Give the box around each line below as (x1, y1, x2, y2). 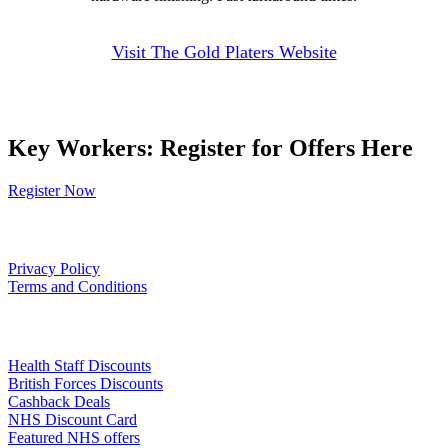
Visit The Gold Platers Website (111, 41, 337, 62)
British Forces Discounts (8, 374, 163, 392)
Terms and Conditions (8, 278, 147, 296)
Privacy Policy (8, 260, 100, 278)
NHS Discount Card (8, 410, 137, 428)
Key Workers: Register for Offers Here (8, 134, 413, 161)
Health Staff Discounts (8, 356, 151, 374)
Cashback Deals (8, 392, 110, 410)
